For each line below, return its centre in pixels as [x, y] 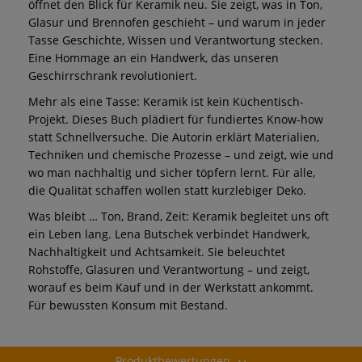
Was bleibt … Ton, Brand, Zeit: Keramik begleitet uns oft [179, 216]
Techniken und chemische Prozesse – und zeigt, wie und [181, 154]
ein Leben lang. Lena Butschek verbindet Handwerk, [169, 234]
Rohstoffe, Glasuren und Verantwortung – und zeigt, [169, 269]
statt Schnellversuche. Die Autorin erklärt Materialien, [174, 137]
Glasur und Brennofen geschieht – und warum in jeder [177, 22]
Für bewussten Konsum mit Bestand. [128, 305]
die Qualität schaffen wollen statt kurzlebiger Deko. [167, 190]
